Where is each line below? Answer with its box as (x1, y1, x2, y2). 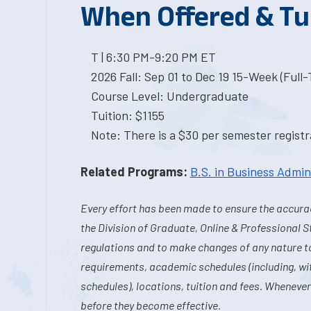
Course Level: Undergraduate (90, 88, 249, 103)
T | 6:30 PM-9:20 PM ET (90, 49, 216, 65)
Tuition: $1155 (90, 108, 165, 123)
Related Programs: (80, 164, 187, 179)
